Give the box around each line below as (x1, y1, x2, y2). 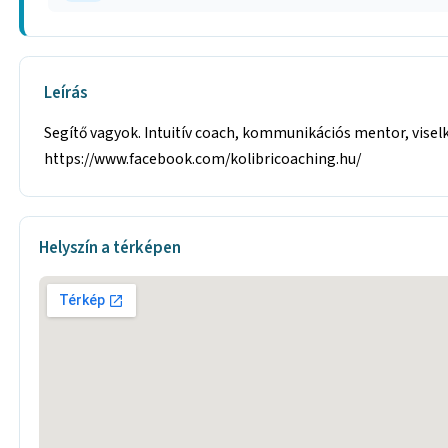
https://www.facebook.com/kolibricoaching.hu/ (44, 148, 362, 171)
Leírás (44, 80, 88, 105)
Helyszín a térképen (39, 236, 182, 261)
